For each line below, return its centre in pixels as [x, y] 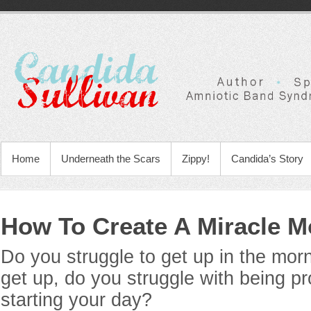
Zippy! [196, 159]
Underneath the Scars [111, 159]
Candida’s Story [267, 159]
